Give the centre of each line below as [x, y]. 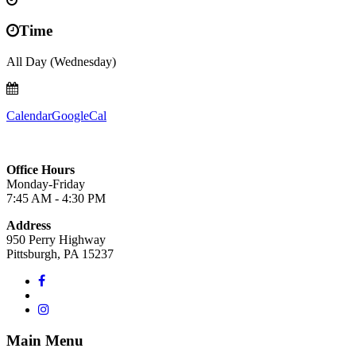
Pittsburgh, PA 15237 [60, 253]
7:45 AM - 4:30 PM [56, 198]
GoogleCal [79, 115]
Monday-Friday [46, 184]
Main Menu [45, 340]
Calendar [29, 115]
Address [29, 225]
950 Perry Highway [56, 239]
